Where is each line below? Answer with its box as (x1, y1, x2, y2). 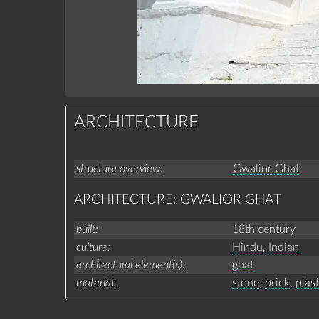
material (75, 276, 113, 288)
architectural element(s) (75, 258, 182, 271)
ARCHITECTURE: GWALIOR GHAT (73, 192, 281, 206)
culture (75, 241, 108, 253)
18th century (231, 223, 296, 235)
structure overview (75, 163, 160, 175)
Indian (268, 241, 299, 253)
